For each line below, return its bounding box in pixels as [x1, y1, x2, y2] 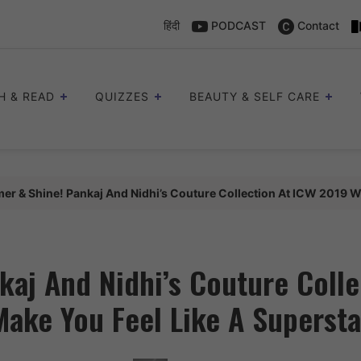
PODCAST [208, 19, 266, 32]
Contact [294, 19, 339, 32]
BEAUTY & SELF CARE [189, 89, 320, 104]
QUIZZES [95, 89, 149, 104]
